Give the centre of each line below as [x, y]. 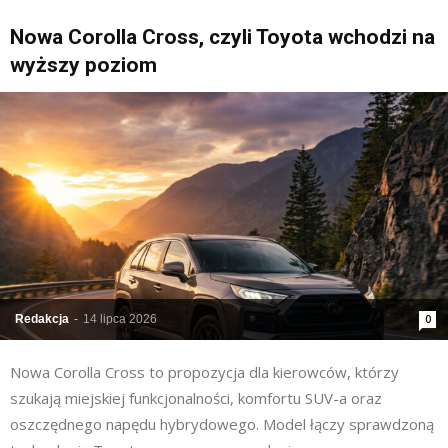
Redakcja [42, 319]
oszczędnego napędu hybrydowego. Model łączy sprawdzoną [222, 424]
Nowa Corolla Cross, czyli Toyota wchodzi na [222, 37]
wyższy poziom [83, 65]
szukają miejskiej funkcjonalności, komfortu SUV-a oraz [196, 398]
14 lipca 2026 [120, 319]
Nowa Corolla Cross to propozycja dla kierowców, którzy [204, 372]
